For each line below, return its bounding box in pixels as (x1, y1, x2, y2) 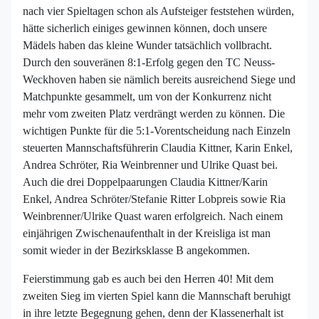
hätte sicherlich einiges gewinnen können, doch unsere (23, 22, 267, 35)
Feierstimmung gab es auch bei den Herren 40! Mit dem (23, 273, 273, 286)
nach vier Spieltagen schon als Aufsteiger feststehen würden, (23, 5, 294, 18)
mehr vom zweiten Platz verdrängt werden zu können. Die (23, 108, 285, 120)
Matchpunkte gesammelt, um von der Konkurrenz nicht (23, 90, 271, 103)
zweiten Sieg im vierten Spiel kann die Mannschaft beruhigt (23, 290, 291, 303)
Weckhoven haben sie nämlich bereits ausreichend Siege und (23, 73, 296, 86)
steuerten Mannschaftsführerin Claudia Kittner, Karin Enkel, (23, 142, 293, 155)
